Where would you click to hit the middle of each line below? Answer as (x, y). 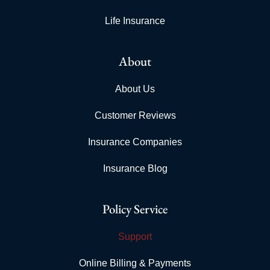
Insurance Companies (135, 142)
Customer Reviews (135, 115)
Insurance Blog (135, 168)
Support (135, 236)
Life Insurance (135, 20)
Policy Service (135, 209)
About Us (135, 89)
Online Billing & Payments (135, 263)
